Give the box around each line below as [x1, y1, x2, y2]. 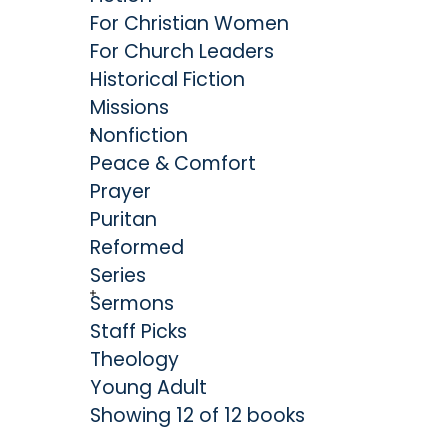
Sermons [89, 290, 174, 318]
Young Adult [89, 374, 207, 402]
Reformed [89, 234, 184, 262]
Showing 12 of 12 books [89, 402, 305, 430]
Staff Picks [89, 318, 187, 346]
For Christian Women [89, 10, 289, 38]
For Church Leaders [89, 38, 274, 66]
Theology [89, 346, 179, 374]
